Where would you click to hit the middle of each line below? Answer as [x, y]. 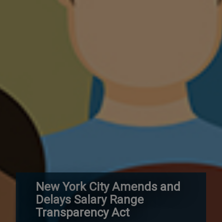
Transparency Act [83, 212]
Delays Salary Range [90, 199]
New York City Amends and [108, 187]
